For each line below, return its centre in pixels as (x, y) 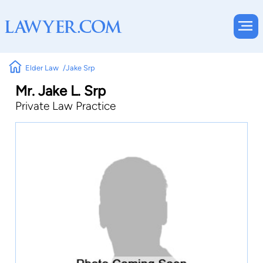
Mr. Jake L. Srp (60, 91)
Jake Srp (80, 68)
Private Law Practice (65, 106)
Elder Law (42, 68)
